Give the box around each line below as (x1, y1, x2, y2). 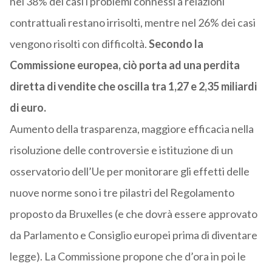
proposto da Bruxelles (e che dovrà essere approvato (9, 207, 257, 221)
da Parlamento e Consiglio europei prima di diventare (9, 228, 257, 242)
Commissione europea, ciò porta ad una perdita (9, 58, 240, 72)
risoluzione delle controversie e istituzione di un (9, 143, 233, 157)
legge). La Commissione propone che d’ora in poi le (9, 250, 246, 263)
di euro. (9, 101, 46, 115)
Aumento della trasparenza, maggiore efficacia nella (9, 122, 254, 136)
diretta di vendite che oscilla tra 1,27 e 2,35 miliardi (9, 80, 257, 93)
